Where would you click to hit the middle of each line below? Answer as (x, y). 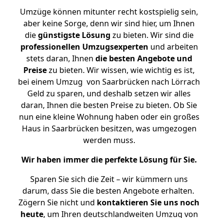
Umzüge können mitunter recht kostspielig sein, (109, 12)
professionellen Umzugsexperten (84, 47)
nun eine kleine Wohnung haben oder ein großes (109, 117)
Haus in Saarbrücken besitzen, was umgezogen (109, 128)
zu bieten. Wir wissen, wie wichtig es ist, (121, 70)
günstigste (59, 35)
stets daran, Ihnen (61, 58)
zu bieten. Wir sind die (152, 35)
